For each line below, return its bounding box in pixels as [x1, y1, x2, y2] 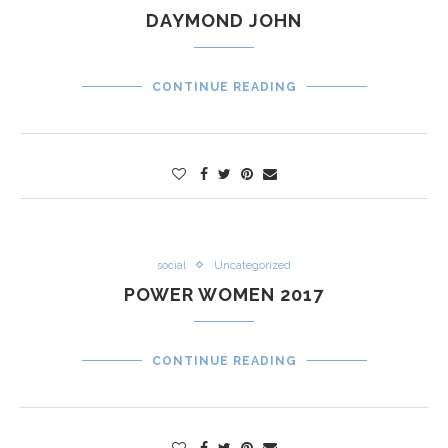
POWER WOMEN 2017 [124, 283, 324, 305]
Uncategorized [214, 258, 291, 272]
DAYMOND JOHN [146, 9, 302, 31]
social [157, 258, 186, 272]
